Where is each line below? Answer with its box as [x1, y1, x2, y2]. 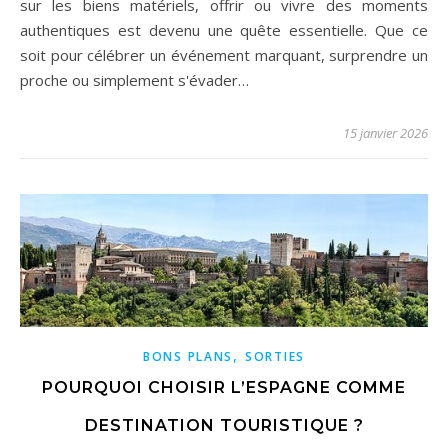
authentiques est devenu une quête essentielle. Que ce [20, 20, 428, 41]
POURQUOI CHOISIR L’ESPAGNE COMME [42, 378, 406, 398]
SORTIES [245, 348, 305, 366]
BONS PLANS [143, 348, 234, 366]
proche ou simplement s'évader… [20, 70, 249, 91]
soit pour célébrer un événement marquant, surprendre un [20, 45, 428, 66]
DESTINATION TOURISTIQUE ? [84, 416, 364, 436]
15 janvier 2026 [343, 124, 428, 143]
